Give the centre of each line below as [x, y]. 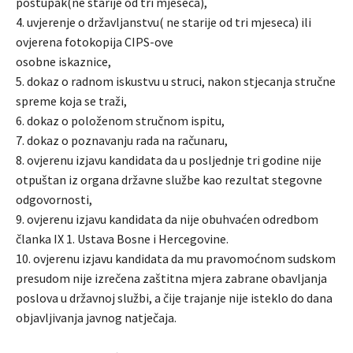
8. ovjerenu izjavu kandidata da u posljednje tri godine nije [169, 160]
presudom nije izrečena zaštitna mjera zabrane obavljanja [171, 278]
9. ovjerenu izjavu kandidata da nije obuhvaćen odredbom [167, 219]
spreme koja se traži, [71, 100]
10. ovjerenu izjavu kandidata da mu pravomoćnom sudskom [176, 258]
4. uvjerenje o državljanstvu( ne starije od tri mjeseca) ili [163, 22]
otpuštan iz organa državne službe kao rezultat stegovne [169, 179]
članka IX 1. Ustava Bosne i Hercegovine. [122, 238]
